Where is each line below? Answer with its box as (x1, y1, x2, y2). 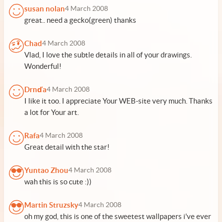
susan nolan (24, 4, 65, 13)
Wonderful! (24, 62, 61, 70)
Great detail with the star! (24, 143, 110, 151)
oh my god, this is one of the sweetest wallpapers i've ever (24, 212, 211, 221)
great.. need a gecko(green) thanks (24, 16, 136, 24)
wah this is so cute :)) (24, 177, 92, 186)
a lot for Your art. (24, 108, 79, 116)
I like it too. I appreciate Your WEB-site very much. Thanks (24, 97, 213, 105)
